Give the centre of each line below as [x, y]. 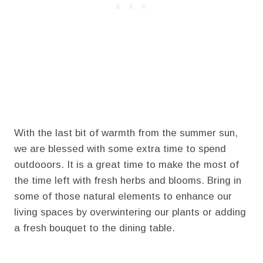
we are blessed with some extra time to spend [120, 149]
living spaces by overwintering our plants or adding [130, 213]
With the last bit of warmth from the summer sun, [126, 133]
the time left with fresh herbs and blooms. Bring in [128, 181]
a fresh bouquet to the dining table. [95, 228]
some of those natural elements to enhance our [123, 197]
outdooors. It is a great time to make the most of [127, 165]
